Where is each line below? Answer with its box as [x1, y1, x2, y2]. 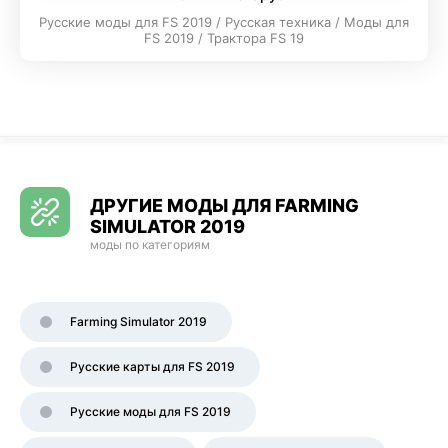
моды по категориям [90, 237, 210, 252]
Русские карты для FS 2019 [70, 359, 235, 374]
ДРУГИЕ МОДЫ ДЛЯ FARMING [90, 195, 359, 216]
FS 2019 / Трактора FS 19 [144, 30, 304, 46]
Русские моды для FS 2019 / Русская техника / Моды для [39, 14, 409, 30]
